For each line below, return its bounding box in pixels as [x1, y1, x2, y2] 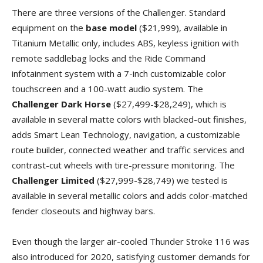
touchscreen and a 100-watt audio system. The [12, 82, 203, 95]
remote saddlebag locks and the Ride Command [12, 52, 205, 64]
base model [86, 21, 137, 33]
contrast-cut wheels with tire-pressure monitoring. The [12, 159, 235, 171]
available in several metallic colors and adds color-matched [12, 189, 248, 201]
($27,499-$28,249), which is [111, 97, 227, 110]
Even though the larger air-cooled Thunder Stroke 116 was [12, 235, 249, 247]
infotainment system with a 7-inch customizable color [12, 67, 226, 79]
